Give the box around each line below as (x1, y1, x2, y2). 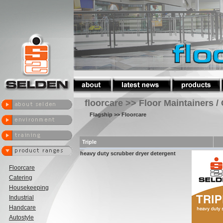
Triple (82, 139, 97, 145)
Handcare (9, 204, 36, 211)
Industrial (9, 194, 34, 201)
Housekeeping (9, 184, 49, 191)
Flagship (90, 111, 112, 117)
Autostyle (9, 214, 34, 221)
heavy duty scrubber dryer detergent (80, 150, 176, 156)
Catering (9, 174, 32, 181)
